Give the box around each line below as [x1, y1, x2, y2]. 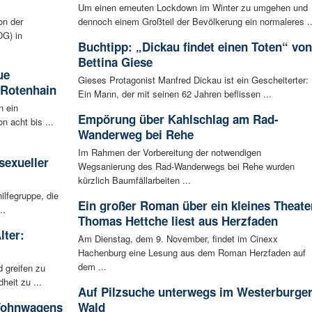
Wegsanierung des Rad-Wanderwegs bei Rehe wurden [77, 159, 295, 173]
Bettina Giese [77, 54, 153, 71]
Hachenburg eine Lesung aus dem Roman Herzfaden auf [77, 246, 306, 260]
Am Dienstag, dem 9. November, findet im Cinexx [77, 232, 278, 246]
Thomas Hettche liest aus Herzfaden [77, 212, 278, 230]
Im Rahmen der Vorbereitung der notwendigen [77, 146, 261, 159]
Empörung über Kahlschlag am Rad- [77, 111, 279, 128]
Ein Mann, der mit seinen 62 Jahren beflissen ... [77, 87, 272, 101]
